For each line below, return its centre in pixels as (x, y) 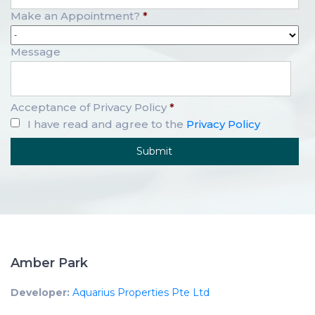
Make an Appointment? (75, 16)
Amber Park (49, 263)
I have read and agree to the (107, 124)
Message (36, 52)
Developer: (40, 292)
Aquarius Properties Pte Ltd (141, 292)
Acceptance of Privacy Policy (89, 107)
